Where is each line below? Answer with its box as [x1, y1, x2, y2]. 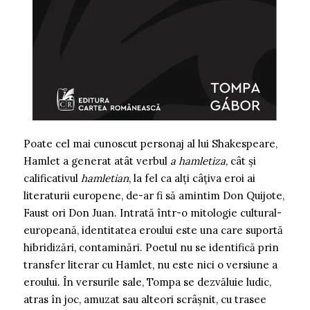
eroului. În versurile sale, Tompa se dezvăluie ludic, [24, 275, 271, 289]
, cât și [226, 154, 256, 167]
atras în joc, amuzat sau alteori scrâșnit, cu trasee [24, 292, 266, 306]
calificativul [24, 171, 81, 185]
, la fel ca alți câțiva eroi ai [129, 171, 255, 185]
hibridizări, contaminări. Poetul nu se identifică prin [24, 240, 279, 254]
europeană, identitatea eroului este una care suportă [24, 223, 283, 237]
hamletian [81, 171, 129, 185]
